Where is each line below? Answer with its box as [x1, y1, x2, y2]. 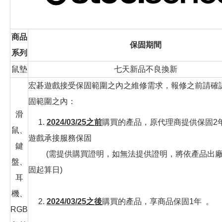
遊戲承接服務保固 [28, 134, 92, 143]
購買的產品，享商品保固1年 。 [102, 197, 214, 206]
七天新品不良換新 [114, 65, 177, 74]
